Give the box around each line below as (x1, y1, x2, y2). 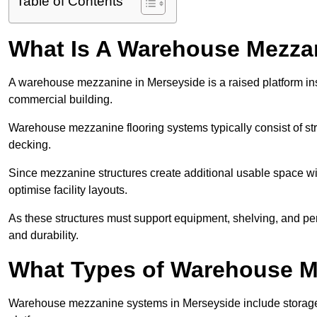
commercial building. (8, 93, 113, 106)
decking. (8, 139, 51, 151)
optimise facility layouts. (8, 184, 127, 197)
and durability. (8, 229, 79, 242)
